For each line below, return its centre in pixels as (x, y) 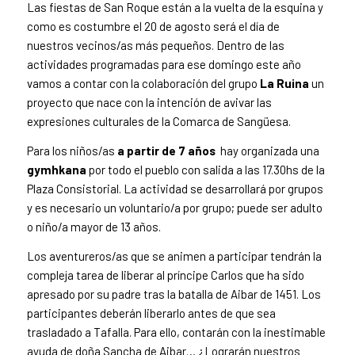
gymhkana (56, 170)
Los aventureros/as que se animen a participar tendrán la (174, 256)
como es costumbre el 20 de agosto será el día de (153, 27)
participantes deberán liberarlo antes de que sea (151, 313)
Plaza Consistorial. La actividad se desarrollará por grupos (175, 189)
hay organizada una (267, 151)
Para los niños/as (71, 151)
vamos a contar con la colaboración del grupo (143, 84)
